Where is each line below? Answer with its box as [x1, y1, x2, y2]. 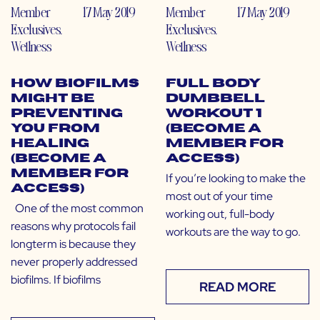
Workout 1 [165, 108, 262, 120]
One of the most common [11, 201, 144, 216]
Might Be [11, 93, 94, 105]
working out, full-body [165, 206, 274, 222]
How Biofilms [11, 78, 139, 90]
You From [11, 123, 100, 135]
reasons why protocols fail [11, 219, 136, 234]
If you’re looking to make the [165, 171, 306, 186]
